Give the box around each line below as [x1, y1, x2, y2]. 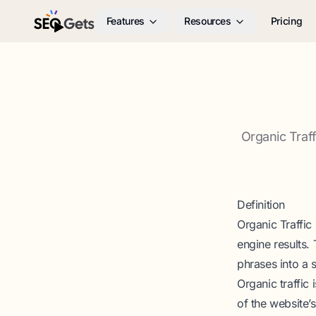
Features [106, 15, 145, 27]
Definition [237, 197, 285, 212]
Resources [183, 15, 231, 27]
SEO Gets [33, 21, 79, 36]
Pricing [270, 15, 303, 27]
